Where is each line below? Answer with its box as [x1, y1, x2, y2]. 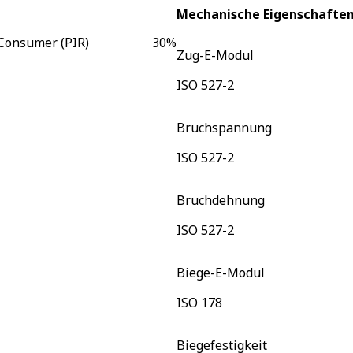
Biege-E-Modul [176, 263, 265, 281]
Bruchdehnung [176, 191, 265, 209]
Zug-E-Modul [176, 46, 254, 64]
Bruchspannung [176, 118, 272, 136]
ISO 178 [176, 293, 222, 311]
